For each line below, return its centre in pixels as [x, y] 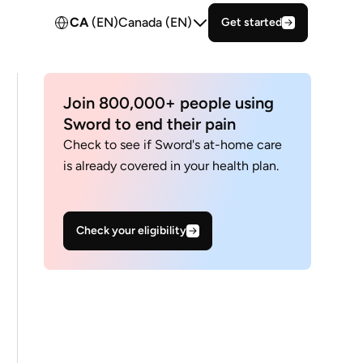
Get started [252, 23]
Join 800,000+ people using [169, 103]
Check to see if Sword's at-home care [173, 145]
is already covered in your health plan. [171, 166]
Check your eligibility [132, 231]
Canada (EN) [155, 23]
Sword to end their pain [150, 124]
